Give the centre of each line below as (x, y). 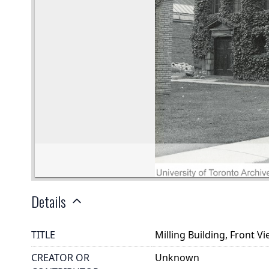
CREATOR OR (60, 258)
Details (49, 201)
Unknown (177, 258)
